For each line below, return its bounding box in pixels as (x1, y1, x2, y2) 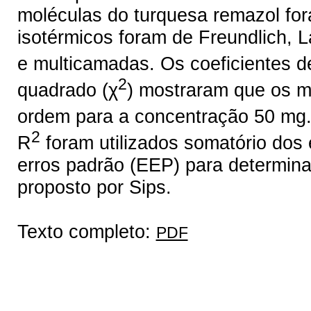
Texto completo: (17, 221, 156, 243)
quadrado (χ (17, 78, 118, 101)
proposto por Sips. (17, 176, 171, 199)
